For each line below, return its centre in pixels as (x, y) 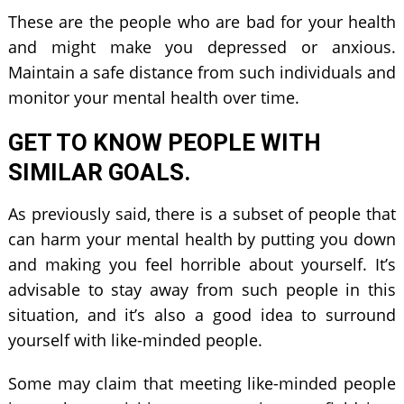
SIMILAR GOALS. (99, 172)
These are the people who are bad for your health (202, 21)
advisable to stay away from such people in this (202, 289)
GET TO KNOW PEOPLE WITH (164, 142)
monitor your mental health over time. (153, 97)
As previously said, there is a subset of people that (202, 213)
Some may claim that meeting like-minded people (202, 383)
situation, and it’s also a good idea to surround (202, 314)
